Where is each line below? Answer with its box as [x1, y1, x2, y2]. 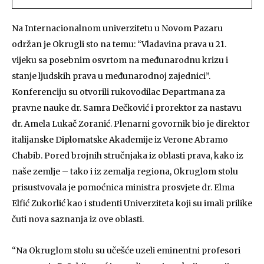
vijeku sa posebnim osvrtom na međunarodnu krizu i [12, 55, 228, 65]
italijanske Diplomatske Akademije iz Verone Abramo [12, 134, 228, 145]
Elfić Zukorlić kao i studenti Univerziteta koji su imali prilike [12, 198, 252, 209]
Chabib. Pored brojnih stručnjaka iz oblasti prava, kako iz [12, 150, 243, 161]
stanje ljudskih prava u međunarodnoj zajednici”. [12, 71, 210, 81]
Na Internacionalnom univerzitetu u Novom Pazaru [12, 23, 223, 34]
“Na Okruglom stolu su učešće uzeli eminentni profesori [12, 245, 240, 256]
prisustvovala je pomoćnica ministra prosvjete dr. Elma [12, 182, 235, 193]
